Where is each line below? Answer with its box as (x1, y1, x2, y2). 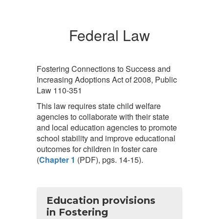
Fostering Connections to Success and (37, 63, 171, 74)
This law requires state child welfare (37, 100, 161, 111)
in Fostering (46, 206, 108, 218)
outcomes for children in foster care (37, 143, 157, 154)
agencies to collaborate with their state (37, 111, 169, 122)
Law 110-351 (37, 85, 82, 96)
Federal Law (69, 24, 150, 45)
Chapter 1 (39, 154, 75, 165)
